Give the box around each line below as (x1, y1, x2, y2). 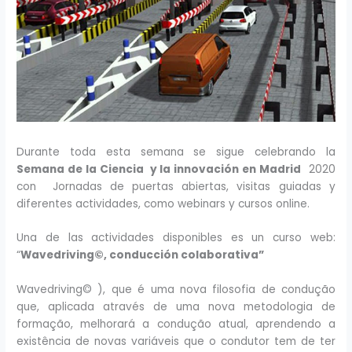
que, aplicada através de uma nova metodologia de (16, 299, 335, 315)
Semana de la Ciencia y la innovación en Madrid (16, 161, 302, 177)
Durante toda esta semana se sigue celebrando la (16, 144, 335, 159)
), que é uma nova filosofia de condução (92, 282, 335, 298)
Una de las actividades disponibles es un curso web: (16, 230, 335, 246)
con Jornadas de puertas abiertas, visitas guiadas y (16, 178, 335, 194)
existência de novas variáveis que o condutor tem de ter (16, 334, 335, 350)
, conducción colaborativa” (104, 247, 265, 263)
